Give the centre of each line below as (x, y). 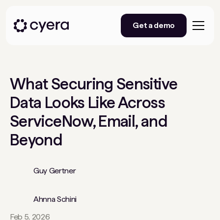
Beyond (36, 140)
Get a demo (154, 25)
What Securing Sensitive (94, 84)
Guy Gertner (55, 171)
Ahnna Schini (55, 199)
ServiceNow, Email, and (88, 121)
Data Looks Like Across (87, 103)
